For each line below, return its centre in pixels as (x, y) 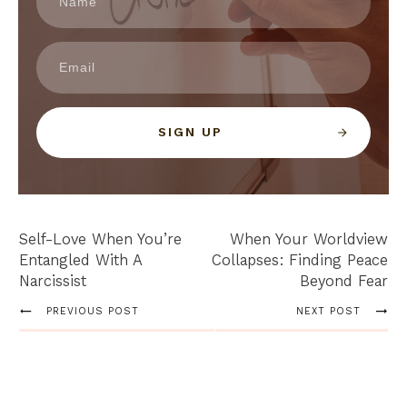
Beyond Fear (344, 281)
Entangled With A (80, 260)
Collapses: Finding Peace (300, 260)
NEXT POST (328, 312)
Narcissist (53, 281)
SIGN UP (190, 133)
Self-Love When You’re (100, 239)
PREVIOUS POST (93, 312)
